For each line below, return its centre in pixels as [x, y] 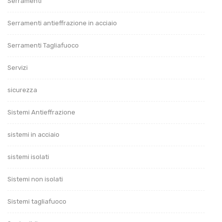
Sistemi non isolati [35, 179]
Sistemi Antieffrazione [41, 112]
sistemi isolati [28, 157]
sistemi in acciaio [33, 134]
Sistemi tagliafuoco [37, 201]
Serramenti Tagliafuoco [43, 45]
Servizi [18, 67]
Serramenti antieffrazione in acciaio [62, 23]
